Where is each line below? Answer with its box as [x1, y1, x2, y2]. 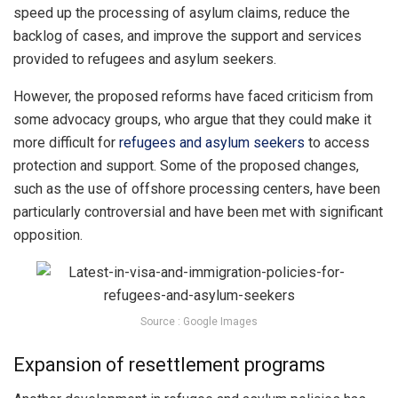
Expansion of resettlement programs [13, 354, 325, 377]
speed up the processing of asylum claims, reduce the [13, 4, 350, 21]
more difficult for [13, 133, 119, 151]
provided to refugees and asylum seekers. [13, 50, 276, 68]
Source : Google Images [140, 314, 258, 328]
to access [305, 133, 370, 151]
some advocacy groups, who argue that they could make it [13, 110, 371, 128]
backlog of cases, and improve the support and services [13, 27, 362, 44]
